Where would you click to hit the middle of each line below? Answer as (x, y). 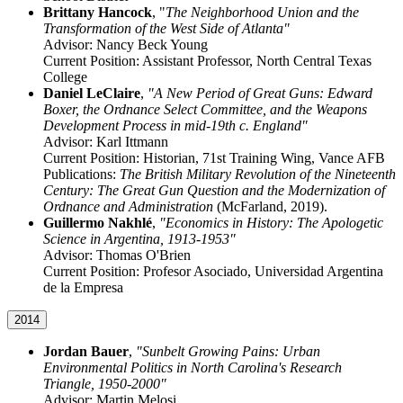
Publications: (81, 175)
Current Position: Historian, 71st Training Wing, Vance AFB (214, 158)
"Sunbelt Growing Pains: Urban (228, 352)
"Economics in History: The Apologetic (271, 223)
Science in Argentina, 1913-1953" (139, 239)
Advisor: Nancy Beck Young (125, 45)
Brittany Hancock (98, 13)
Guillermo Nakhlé (98, 223)
